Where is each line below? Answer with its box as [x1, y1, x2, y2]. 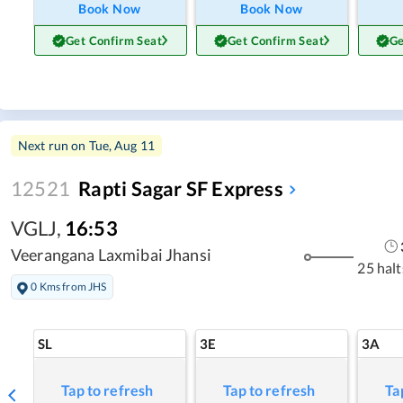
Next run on [18, 138, 89, 154]
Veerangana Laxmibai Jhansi [11, 245, 211, 265]
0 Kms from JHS [31, 280, 107, 294]
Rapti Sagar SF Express [78, 176, 283, 201]
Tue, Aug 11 [88, 138, 156, 154]
